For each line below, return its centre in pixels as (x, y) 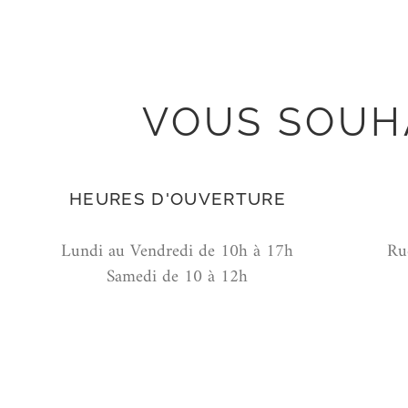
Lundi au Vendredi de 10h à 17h (178, 252)
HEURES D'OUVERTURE (178, 199)
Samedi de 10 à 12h (178, 277)
